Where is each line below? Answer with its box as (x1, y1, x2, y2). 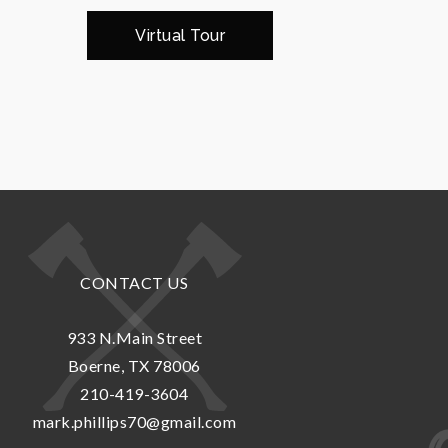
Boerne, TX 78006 (67, 356, 201, 375)
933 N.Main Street (66, 328, 203, 347)
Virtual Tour (135, 26, 225, 45)
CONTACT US (80, 273, 189, 292)
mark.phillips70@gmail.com (32, 412, 237, 431)
